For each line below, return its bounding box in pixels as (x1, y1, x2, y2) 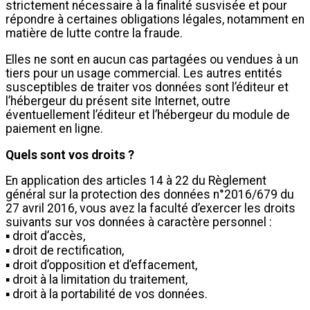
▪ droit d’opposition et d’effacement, (6, 258, 197, 273)
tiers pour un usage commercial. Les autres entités (6, 66, 282, 80)
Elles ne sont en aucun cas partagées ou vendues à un (6, 52, 298, 66)
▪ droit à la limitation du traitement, (6, 273, 188, 287)
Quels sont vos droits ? (6, 147, 134, 162)
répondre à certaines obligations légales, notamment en (6, 12, 304, 27)
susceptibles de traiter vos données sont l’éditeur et (6, 80, 289, 94)
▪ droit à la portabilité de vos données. (6, 287, 208, 302)
